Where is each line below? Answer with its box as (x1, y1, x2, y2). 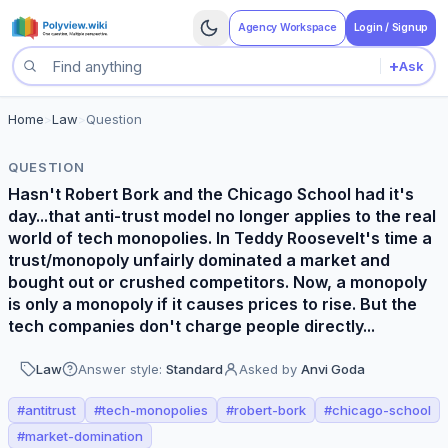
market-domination (25, 428, 143, 444)
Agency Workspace (237, 21, 337, 34)
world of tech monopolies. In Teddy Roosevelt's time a (8, 228, 432, 248)
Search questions (13, 67, 132, 87)
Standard (166, 361, 223, 377)
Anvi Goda (301, 361, 365, 377)
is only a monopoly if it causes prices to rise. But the (8, 294, 417, 314)
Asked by (239, 361, 297, 377)
